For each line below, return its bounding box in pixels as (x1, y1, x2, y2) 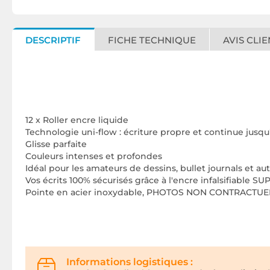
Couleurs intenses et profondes (25, 151, 162, 162)
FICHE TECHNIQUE (108, 34, 196, 46)
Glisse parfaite (25, 139, 87, 150)
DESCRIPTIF (25, 34, 81, 46)
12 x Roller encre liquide (25, 115, 128, 126)
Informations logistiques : (66, 256, 193, 268)
